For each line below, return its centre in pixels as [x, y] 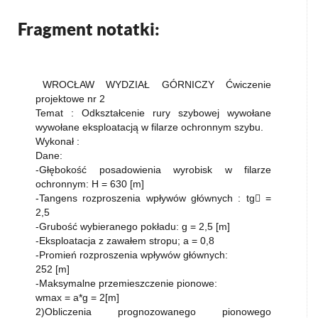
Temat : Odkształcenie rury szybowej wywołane [153, 113]
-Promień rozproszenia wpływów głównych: [132, 255]
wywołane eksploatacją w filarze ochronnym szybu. [149, 127]
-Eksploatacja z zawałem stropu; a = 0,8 [125, 241]
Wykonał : [57, 141]
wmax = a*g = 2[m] [77, 297]
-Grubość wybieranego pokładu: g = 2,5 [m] [133, 226]
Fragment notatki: [89, 29]
